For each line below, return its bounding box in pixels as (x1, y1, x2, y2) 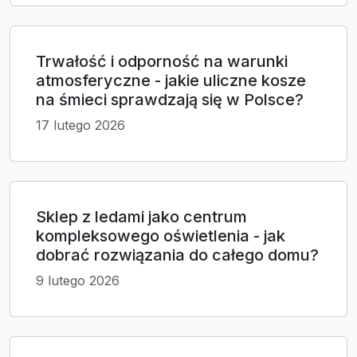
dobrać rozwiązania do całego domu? (36, 245, 319, 265)
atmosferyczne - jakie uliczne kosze (36, 71, 306, 91)
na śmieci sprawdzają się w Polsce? (36, 90, 304, 110)
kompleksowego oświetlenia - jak (36, 226, 285, 246)
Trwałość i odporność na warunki (36, 52, 288, 72)
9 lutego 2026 (36, 273, 120, 289)
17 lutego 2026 (36, 117, 125, 134)
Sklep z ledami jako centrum (36, 207, 247, 227)
